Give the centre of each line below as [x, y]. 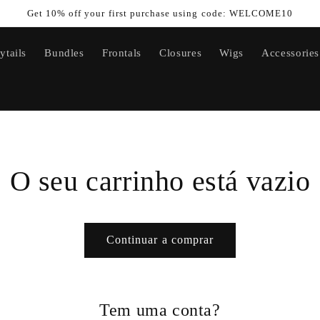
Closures [181, 53]
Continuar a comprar [160, 240]
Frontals [121, 53]
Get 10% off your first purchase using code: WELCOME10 [160, 13]
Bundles [64, 53]
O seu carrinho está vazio [160, 181]
